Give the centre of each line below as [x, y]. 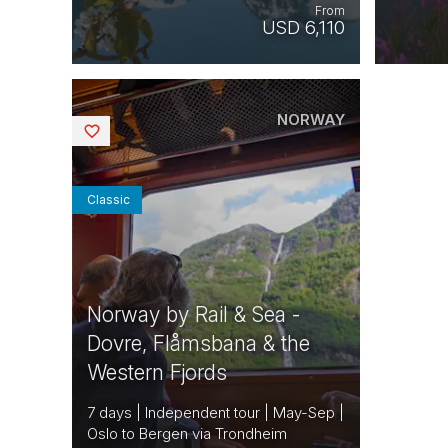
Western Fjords [157, 372]
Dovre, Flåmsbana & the [198, 343]
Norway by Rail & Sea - [193, 314]
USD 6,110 [304, 27]
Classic [108, 199]
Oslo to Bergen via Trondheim [187, 433]
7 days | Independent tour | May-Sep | [215, 412]
